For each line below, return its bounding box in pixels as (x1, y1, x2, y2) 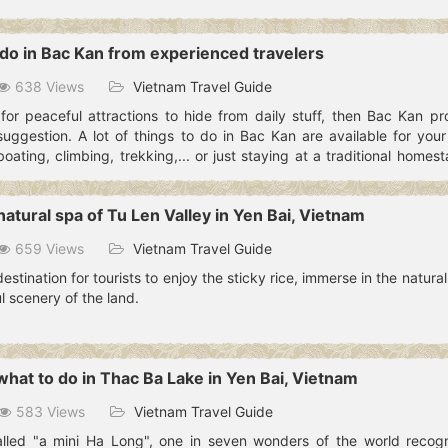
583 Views (16, 403, 85, 421)
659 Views (15, 240, 84, 258)
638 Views (15, 77, 84, 95)
